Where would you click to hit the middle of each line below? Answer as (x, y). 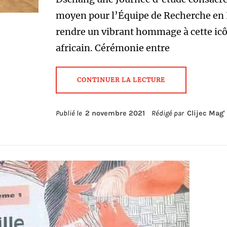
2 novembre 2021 (115, 113)
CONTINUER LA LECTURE (121, 80)
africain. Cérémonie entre (112, 48)
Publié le (70, 113)
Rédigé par (168, 113)
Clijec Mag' (206, 113)
